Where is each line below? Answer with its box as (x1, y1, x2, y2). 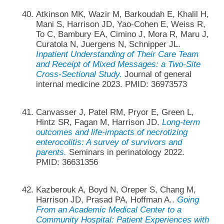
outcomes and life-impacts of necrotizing (35, 127, 187, 137)
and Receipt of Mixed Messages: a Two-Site (35, 59, 200, 69)
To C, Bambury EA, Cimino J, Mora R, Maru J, (35, 29, 209, 39)
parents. (35, 147, 66, 157)
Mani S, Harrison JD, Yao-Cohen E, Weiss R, (35, 19, 205, 29)
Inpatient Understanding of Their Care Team (35, 49, 198, 59)
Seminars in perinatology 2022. (66, 147, 184, 157)
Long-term (161, 117, 200, 127)
